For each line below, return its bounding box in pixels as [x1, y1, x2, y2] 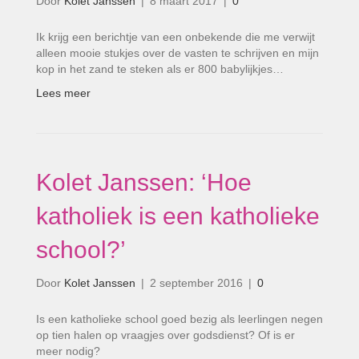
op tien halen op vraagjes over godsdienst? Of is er [36, 329, 295, 341]
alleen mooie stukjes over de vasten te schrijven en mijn [36, 46, 319, 59]
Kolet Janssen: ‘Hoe [36, 169, 252, 196]
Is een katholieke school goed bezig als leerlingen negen [36, 313, 323, 325]
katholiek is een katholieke [36, 203, 320, 229]
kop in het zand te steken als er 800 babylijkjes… [36, 63, 284, 75]
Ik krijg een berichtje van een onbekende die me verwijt [36, 30, 315, 43]
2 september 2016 [150, 276, 243, 289]
